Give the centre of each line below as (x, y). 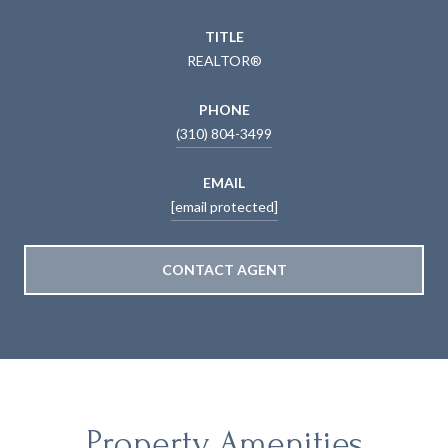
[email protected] (224, 206)
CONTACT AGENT (224, 269)
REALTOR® (224, 60)
